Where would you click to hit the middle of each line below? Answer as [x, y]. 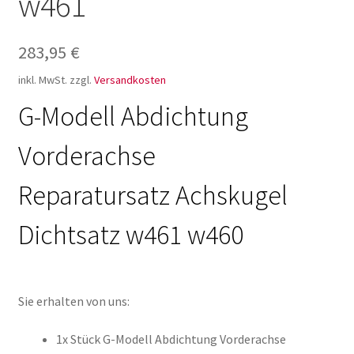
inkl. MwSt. [42, 79]
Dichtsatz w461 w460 [130, 234]
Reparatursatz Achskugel [153, 195]
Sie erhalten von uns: [73, 301]
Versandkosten [130, 79]
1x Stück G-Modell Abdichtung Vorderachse [171, 339]
